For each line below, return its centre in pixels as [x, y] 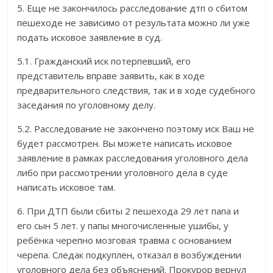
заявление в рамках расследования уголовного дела [133, 158]
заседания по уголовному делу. [87, 105]
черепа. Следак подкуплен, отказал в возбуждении [129, 255]
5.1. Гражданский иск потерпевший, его [104, 61]
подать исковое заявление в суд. [90, 37]
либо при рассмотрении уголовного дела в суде [123, 173]
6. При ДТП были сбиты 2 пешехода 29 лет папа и [128, 211]
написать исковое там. [66, 187]
